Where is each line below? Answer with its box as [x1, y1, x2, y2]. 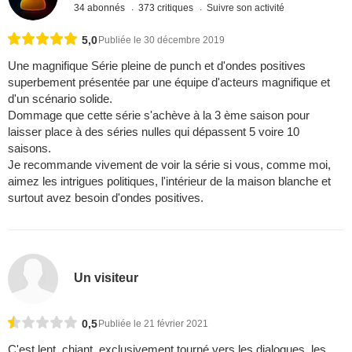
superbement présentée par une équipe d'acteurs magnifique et [8, 75, 330, 90]
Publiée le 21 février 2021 [98, 318, 208, 330]
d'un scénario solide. [8, 92, 112, 106]
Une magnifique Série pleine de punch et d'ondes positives [8, 59, 306, 73]
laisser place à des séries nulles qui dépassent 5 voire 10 [8, 125, 299, 139]
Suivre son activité [207, 2, 285, 13]
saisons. [8, 141, 51, 156]
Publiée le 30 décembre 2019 [98, 35, 225, 46]
